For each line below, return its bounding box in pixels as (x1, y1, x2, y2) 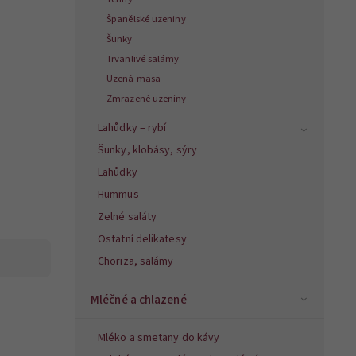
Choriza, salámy (98, 253, 174, 270)
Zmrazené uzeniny (106, 91, 187, 106)
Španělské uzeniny (106, 12, 186, 27)
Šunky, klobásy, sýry (98, 142, 197, 159)
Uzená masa (106, 72, 161, 87)
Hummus (98, 187, 139, 203)
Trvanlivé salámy (106, 52, 180, 67)
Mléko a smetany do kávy (98, 330, 220, 346)
